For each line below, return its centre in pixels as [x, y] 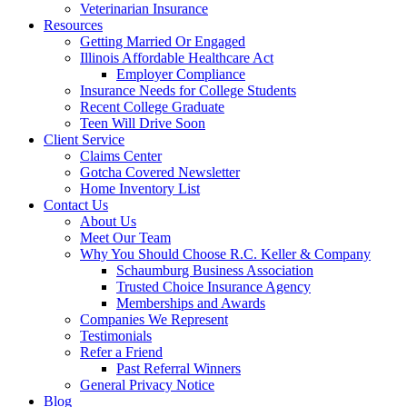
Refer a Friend [121, 352]
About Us [108, 221]
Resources [73, 25]
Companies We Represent [154, 319]
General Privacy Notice [147, 385]
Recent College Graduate [152, 107]
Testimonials [116, 336]
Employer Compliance [181, 74]
